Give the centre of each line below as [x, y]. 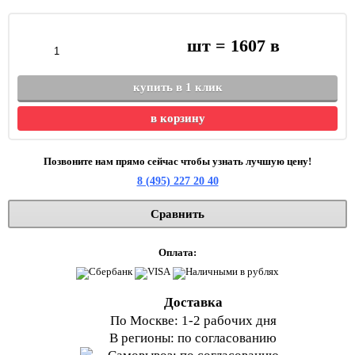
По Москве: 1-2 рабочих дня [193, 321]
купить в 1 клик [177, 87]
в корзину [177, 118]
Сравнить [177, 214]
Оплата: [177, 252]
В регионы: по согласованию [193, 338]
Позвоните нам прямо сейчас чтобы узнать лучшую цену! [177, 161]
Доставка [193, 302]
